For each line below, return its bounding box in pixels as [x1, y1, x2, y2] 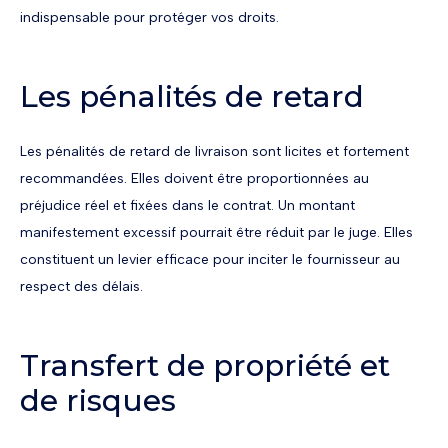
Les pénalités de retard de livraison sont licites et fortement [20, 143, 409, 160]
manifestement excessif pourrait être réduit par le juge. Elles [20, 224, 413, 241]
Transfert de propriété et [20, 347, 390, 383]
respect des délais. [20, 278, 143, 295]
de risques [20, 382, 176, 418]
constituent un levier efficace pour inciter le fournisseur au [20, 251, 400, 268]
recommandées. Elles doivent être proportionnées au [20, 170, 369, 187]
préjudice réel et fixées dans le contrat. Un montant [20, 197, 355, 214]
